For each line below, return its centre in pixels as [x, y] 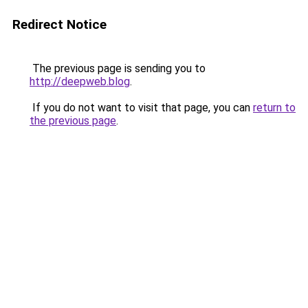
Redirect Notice [59, 24]
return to [274, 108]
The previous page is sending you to [118, 68]
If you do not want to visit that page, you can [141, 108]
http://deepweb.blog [80, 81]
